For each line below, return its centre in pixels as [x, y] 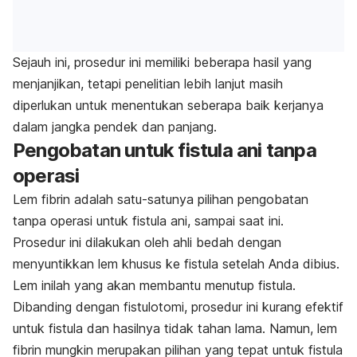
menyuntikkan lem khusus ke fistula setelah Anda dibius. [176, 264]
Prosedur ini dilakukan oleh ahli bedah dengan [147, 243]
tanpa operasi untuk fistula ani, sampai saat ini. [148, 221]
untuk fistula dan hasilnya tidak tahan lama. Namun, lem [175, 329]
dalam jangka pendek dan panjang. [115, 127]
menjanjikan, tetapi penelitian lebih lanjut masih [148, 84]
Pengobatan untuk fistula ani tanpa [165, 151]
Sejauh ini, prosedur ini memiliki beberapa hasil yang [162, 63]
